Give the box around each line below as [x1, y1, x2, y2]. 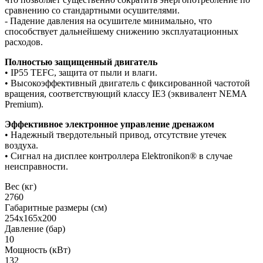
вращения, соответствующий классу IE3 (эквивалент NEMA [5, 89, 247, 99]
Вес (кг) [5, 181, 36, 192]
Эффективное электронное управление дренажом [5, 119, 214, 130]
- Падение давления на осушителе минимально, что [5, 16, 212, 26]
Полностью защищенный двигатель [5, 57, 157, 68]
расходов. [5, 37, 43, 48]
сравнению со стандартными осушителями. [5, 5, 180, 16]
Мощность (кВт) [5, 245, 70, 255]
